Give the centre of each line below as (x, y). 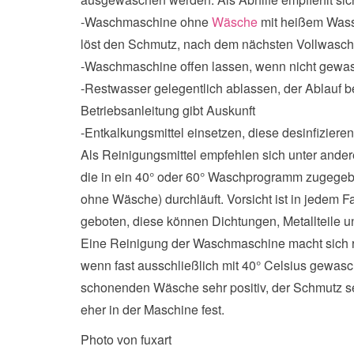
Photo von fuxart (126, 339)
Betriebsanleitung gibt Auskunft (168, 110)
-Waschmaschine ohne (146, 22)
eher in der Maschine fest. (153, 309)
